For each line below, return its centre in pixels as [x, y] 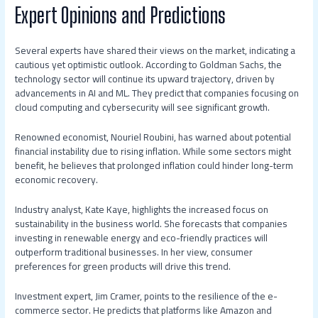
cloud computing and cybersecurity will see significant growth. [143, 107]
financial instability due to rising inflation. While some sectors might [153, 151]
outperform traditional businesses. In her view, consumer [134, 252]
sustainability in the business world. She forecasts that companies [152, 223]
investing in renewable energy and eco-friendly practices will [142, 237]
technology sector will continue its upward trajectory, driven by [145, 78]
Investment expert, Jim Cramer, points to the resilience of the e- [147, 296]
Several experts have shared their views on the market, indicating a [155, 50]
